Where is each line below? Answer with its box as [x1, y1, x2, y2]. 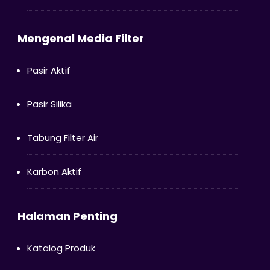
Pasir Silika [27, 97, 72, 110]
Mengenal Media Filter [17, 30, 144, 46]
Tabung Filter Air [27, 131, 98, 144]
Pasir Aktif [27, 63, 71, 77]
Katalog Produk [27, 241, 95, 254]
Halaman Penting [17, 208, 118, 224]
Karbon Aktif [27, 165, 81, 178]
